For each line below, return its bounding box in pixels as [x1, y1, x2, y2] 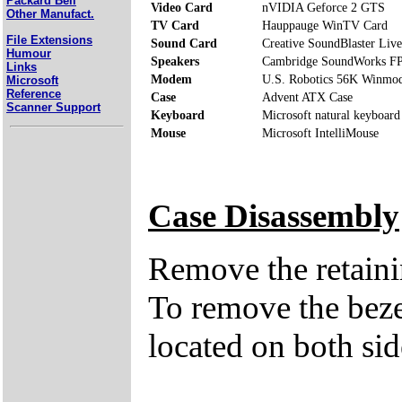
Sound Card [151, 36, 217, 50]
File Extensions [6, 32, 92, 47]
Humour [6, 46, 51, 60]
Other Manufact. [6, 7, 94, 22]
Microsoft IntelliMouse [262, 126, 379, 140]
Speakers [151, 54, 199, 68]
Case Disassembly [148, 197, 399, 234]
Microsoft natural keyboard [262, 108, 400, 122]
